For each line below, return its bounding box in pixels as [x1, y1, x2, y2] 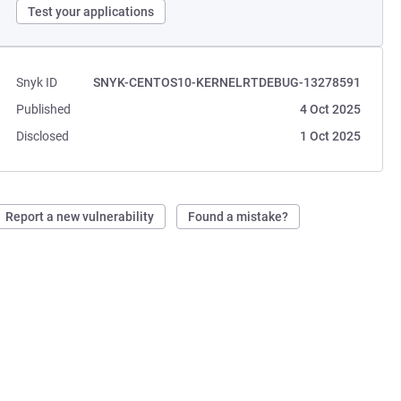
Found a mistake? [188, 209, 289, 224]
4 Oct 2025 [299, 102, 361, 116]
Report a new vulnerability [5, 209, 155, 224]
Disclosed [16, 129, 70, 143]
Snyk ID [16, 75, 58, 90]
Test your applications [28, 4, 155, 19]
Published [16, 102, 72, 116]
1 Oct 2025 [299, 129, 361, 143]
